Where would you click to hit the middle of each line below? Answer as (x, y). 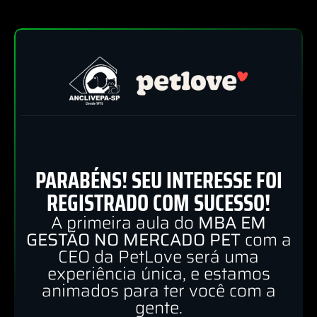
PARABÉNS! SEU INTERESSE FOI (158, 181)
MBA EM (232, 223)
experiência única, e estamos (158, 274)
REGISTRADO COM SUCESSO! (158, 203)
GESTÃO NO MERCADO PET (133, 240)
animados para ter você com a (158, 291)
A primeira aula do (125, 223)
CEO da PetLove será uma (158, 257)
